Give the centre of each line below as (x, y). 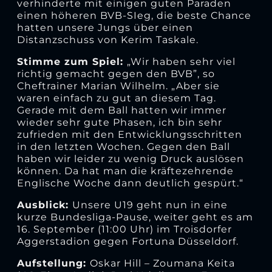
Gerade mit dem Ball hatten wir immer (121, 110)
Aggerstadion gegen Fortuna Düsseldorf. (131, 241)
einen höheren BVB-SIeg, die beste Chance (134, 15)
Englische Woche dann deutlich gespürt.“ (131, 183)
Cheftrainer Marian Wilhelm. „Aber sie (118, 86)
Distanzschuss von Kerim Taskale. (109, 39)
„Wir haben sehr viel (181, 61)
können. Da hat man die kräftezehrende (125, 171)
